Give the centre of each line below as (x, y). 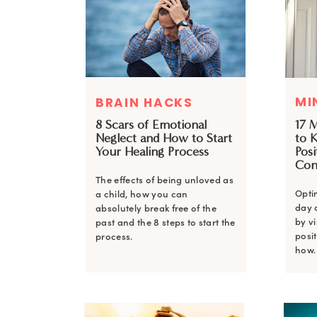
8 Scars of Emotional (151, 125)
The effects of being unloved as (165, 180)
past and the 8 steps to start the (166, 223)
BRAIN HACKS (144, 103)
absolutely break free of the (156, 208)
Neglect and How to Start (164, 138)
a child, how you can (142, 194)
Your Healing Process (152, 151)
